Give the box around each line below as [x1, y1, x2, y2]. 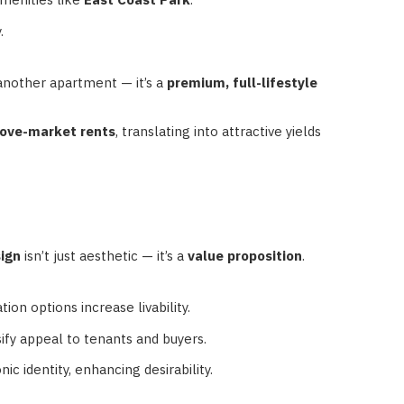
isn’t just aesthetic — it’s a [20, 247, 188, 265]
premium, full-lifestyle [166, 73, 317, 91]
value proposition [187, 247, 302, 265]
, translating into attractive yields [115, 122, 321, 140]
